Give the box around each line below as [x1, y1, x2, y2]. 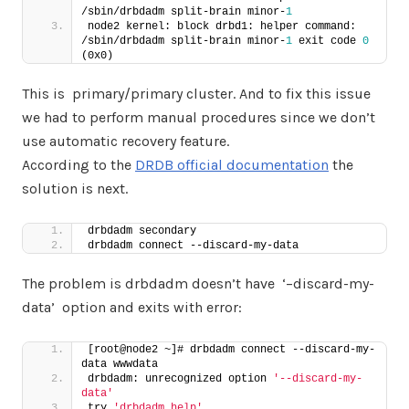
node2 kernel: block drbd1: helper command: [88, 20, 356, 33]
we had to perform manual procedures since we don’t [22, 109, 375, 126]
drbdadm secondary [88, 225, 196, 237]
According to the [22, 156, 135, 173]
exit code [292, 35, 362, 47]
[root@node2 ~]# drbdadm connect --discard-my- [88, 343, 375, 356]
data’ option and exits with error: [22, 299, 242, 316]
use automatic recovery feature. [22, 132, 229, 150]
